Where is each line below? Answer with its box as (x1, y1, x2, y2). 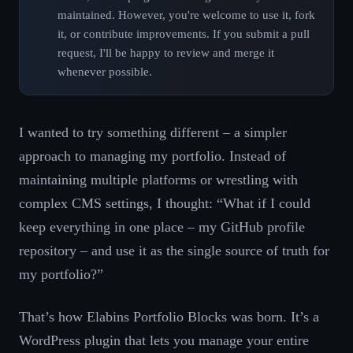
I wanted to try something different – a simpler (19, 124, 287, 141)
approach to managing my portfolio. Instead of (19, 148, 286, 165)
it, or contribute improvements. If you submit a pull (58, 26, 310, 40)
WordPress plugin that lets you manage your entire (19, 333, 309, 349)
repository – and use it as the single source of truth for (19, 243, 329, 259)
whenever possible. (58, 64, 152, 78)
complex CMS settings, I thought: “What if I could (19, 195, 310, 212)
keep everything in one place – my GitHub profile (19, 219, 305, 236)
